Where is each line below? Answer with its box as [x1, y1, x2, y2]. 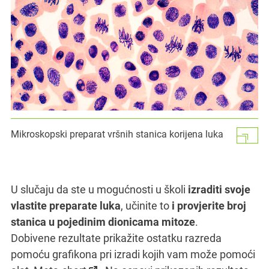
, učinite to [121, 199, 172, 212]
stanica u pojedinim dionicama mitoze [11, 215, 195, 228]
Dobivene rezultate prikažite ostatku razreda [11, 231, 222, 244]
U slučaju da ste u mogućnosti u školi [11, 183, 188, 196]
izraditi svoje [188, 183, 250, 196]
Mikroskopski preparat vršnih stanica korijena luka [11, 128, 223, 140]
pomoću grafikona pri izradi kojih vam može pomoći [11, 247, 255, 261]
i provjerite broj [172, 199, 246, 212]
